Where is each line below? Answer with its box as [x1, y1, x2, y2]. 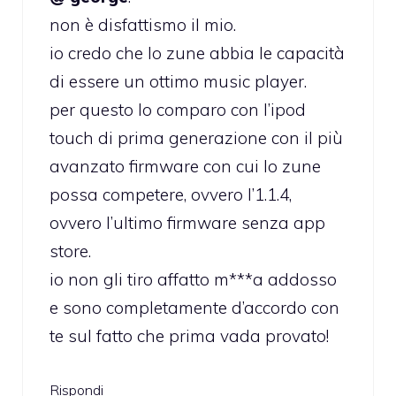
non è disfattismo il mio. [49, 13, 236, 35]
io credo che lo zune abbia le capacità [49, 42, 345, 64]
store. [49, 240, 91, 262]
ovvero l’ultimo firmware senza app [49, 211, 325, 233]
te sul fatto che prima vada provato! [49, 324, 329, 346]
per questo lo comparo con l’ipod [49, 98, 306, 120]
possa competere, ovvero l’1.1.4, [49, 183, 292, 205]
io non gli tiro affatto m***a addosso [49, 268, 337, 290]
